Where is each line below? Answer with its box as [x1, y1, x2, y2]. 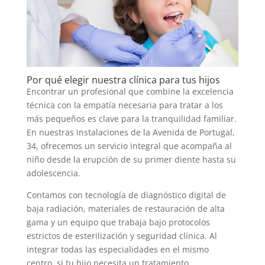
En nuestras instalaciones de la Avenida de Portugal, [26, 127, 235, 138]
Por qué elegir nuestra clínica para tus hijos [26, 73, 220, 87]
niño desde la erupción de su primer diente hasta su [26, 154, 236, 166]
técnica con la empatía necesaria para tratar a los [26, 99, 223, 111]
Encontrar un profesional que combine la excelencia [26, 86, 234, 98]
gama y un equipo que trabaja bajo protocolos [26, 216, 210, 228]
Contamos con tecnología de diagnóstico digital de [26, 189, 226, 201]
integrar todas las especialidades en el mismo [26, 244, 209, 256]
